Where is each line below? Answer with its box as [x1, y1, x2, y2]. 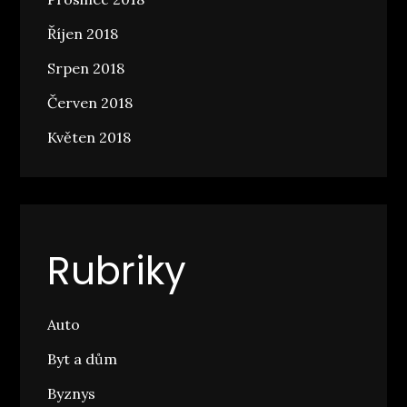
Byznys [47, 384, 96, 403]
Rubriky [47, 244, 187, 299]
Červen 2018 [47, 94, 134, 113]
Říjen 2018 [47, 25, 119, 44]
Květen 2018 [47, 128, 132, 147]
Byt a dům [47, 350, 118, 369]
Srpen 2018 [47, 59, 125, 78]
